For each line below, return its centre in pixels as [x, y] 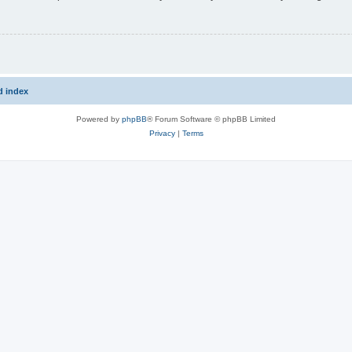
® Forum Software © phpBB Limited [211, 119]
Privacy [162, 134]
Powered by [99, 119]
